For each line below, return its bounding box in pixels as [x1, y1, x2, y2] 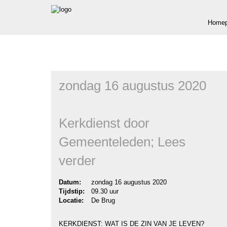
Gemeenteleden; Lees [59, 134, 185, 149]
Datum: [59, 178, 83, 186]
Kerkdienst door [59, 116, 149, 131]
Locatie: [59, 197, 86, 204]
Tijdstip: [59, 187, 87, 195]
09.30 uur [89, 187, 119, 195]
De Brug [89, 197, 115, 204]
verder [59, 153, 96, 168]
